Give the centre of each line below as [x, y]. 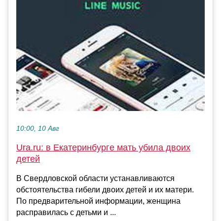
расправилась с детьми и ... [66, 212]
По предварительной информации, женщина [98, 201]
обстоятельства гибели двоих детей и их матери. [105, 189]
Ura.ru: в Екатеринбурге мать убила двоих [103, 147]
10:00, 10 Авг [38, 128]
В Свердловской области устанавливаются [95, 178]
